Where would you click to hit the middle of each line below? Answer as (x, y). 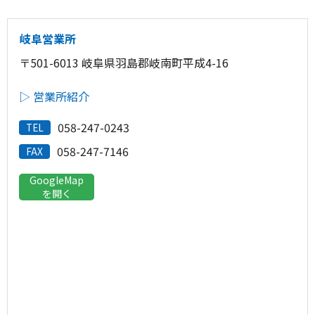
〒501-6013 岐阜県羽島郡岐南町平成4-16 (124, 63)
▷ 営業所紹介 (54, 96)
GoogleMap (57, 180)
